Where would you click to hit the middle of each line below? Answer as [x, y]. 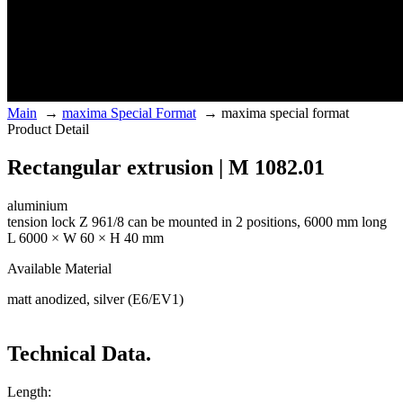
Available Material [59, 269]
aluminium [37, 206]
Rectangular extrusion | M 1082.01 [166, 168]
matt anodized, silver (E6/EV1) [95, 300]
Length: [29, 392]
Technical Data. [79, 354]
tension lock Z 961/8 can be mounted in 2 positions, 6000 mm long [197, 222]
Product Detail [48, 130]
